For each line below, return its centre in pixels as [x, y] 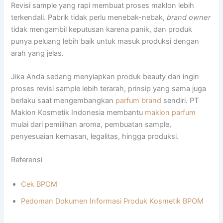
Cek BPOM [39, 184]
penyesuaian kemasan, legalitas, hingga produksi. [95, 136]
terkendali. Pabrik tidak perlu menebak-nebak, [89, 17]
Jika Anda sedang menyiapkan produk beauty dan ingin [105, 77]
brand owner [189, 17]
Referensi [27, 160]
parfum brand [139, 101]
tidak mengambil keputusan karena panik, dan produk [102, 29]
